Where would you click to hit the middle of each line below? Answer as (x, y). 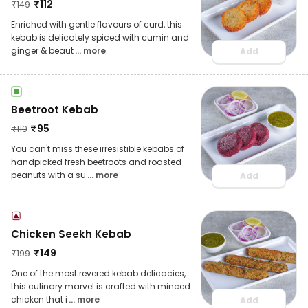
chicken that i (39, 299)
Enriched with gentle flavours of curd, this (97, 24)
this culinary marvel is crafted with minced (101, 286)
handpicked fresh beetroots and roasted (96, 162)
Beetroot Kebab (55, 109)
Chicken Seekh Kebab (71, 234)
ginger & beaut (42, 50)
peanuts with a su (48, 175)
